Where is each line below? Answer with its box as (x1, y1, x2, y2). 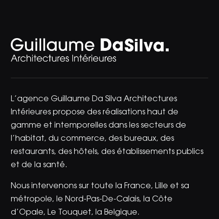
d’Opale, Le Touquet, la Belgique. (11, 209, 140, 217)
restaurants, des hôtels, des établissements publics (11, 148, 204, 156)
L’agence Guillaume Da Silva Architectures (11, 95, 177, 104)
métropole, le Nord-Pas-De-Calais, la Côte (11, 196, 173, 204)
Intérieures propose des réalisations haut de (11, 109, 179, 117)
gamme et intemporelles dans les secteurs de (11, 122, 187, 130)
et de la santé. (11, 161, 68, 170)
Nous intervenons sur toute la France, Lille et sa (11, 182, 190, 191)
